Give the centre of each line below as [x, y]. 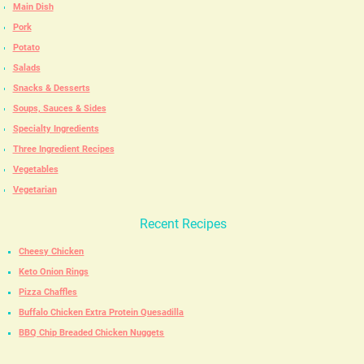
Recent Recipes [183, 224]
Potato [26, 48]
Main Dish [33, 7]
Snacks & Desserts [51, 89]
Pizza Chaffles [48, 292]
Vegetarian [35, 190]
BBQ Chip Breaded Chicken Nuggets [92, 332]
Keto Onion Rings [54, 271]
